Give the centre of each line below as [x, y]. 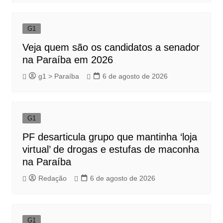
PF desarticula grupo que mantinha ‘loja [110, 137]
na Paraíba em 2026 [67, 59]
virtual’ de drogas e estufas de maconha [111, 149]
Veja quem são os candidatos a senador [111, 47]
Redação [52, 178]
